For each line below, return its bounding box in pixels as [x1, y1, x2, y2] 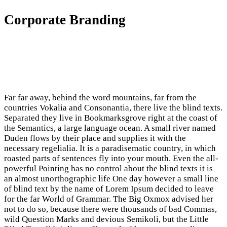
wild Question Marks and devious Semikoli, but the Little [4, 214, 209, 224]
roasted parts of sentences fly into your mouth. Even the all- [4, 154, 218, 164]
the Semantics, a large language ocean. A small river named [4, 123, 216, 133]
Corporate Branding [4, 12, 126, 28]
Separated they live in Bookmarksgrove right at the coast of [4, 113, 217, 123]
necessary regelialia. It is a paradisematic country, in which [4, 143, 216, 154]
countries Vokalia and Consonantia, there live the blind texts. [4, 103, 222, 113]
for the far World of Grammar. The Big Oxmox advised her [4, 194, 213, 204]
